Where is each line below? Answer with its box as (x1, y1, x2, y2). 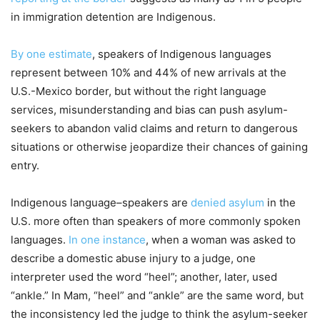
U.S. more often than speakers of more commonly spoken (11, 214, 301, 228)
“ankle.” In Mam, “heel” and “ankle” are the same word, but (11, 288, 304, 302)
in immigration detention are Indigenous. (11, 9, 216, 24)
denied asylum (191, 195, 264, 209)
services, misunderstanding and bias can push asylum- (11, 102, 288, 116)
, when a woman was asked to (146, 232, 296, 246)
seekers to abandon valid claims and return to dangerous (11, 121, 298, 135)
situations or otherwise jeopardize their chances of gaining (11, 139, 308, 154)
